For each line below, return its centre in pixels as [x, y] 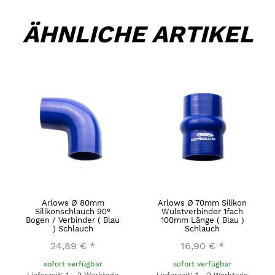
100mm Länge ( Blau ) [202, 220]
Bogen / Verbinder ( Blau [73, 220]
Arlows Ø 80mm [73, 203]
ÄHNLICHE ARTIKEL [137, 34]
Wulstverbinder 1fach [202, 211]
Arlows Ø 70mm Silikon [202, 203]
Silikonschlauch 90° [73, 211]
